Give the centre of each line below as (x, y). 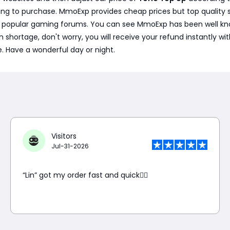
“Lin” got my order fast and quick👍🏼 (85, 175)
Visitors (64, 136)
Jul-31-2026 (70, 146)
